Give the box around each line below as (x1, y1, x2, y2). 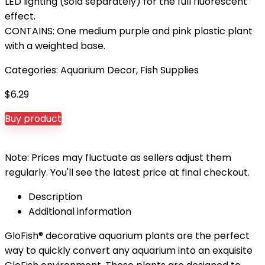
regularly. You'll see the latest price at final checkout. (5, 166, 250, 179)
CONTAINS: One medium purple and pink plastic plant (5, 24, 253, 38)
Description (28, 190, 82, 203)
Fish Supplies (140, 63, 199, 77)
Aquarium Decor (60, 63, 136, 77)
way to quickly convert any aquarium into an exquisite (5, 244, 253, 257)
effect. (5, 9, 35, 23)
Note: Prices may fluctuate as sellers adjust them (5, 151, 231, 164)
